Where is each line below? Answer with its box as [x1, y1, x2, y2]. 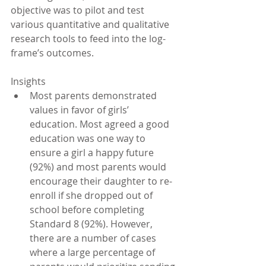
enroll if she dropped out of [30, 189, 155, 202]
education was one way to [30, 132, 148, 145]
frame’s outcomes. [11, 46, 94, 59]
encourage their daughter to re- [30, 175, 172, 188]
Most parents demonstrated [30, 89, 159, 102]
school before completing [30, 203, 147, 216]
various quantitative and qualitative [11, 18, 172, 31]
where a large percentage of [30, 246, 157, 259]
